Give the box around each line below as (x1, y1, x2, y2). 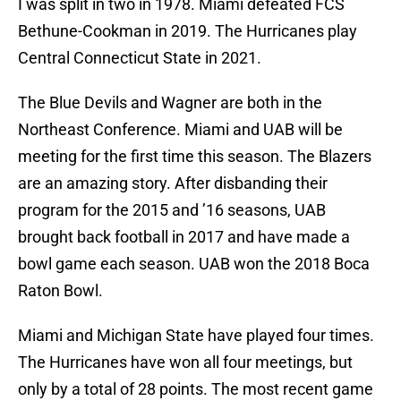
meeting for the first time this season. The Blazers (18, 147, 371, 166)
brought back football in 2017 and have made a (18, 227, 350, 247)
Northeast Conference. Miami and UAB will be (18, 120, 343, 140)
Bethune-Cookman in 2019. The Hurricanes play (18, 21, 357, 41)
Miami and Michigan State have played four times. (18, 326, 374, 346)
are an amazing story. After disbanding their (18, 174, 328, 193)
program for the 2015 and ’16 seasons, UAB (18, 200, 326, 220)
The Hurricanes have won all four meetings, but (18, 353, 353, 372)
